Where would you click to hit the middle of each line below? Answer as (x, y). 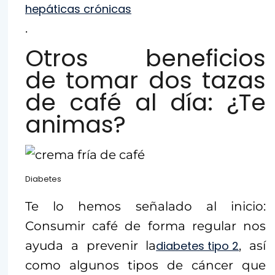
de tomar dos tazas (145, 80)
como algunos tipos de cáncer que (145, 265)
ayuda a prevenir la (91, 246)
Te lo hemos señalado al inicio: (145, 206)
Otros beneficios (145, 58)
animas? (76, 124)
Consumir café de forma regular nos (145, 226)
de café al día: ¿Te (145, 102)
